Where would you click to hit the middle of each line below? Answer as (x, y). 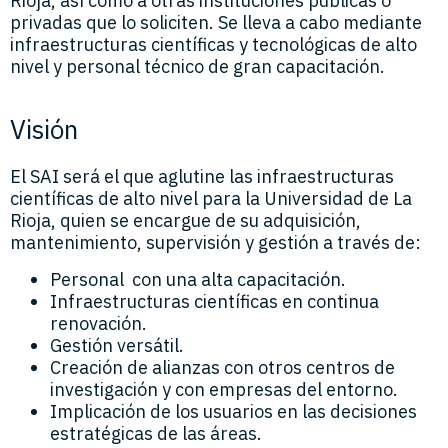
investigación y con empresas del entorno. (224, 389)
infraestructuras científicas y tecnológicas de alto (213, 44)
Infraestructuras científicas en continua (214, 301)
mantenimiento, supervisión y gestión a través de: (215, 243)
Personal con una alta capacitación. (198, 279)
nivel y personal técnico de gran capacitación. (197, 66)
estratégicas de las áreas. (156, 433)
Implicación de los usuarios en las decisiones (233, 411)
